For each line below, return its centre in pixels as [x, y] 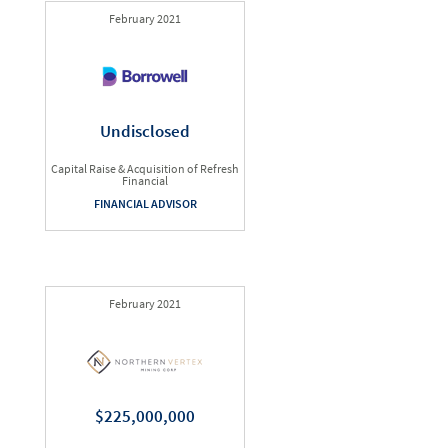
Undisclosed [145, 131]
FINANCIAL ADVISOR [145, 203]
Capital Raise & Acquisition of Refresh [145, 168]
